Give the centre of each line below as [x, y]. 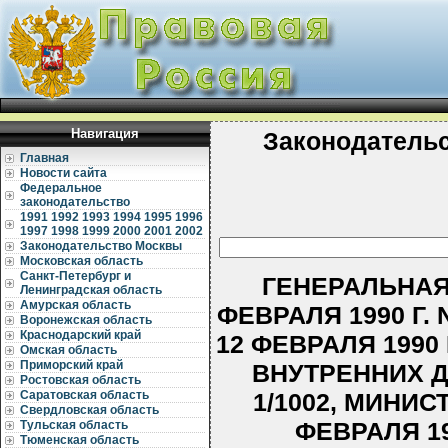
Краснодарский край [80, 335]
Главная [44, 158]
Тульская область [74, 425]
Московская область [81, 261]
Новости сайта [63, 173]
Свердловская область [89, 410]
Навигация [105, 133]
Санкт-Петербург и [75, 276]
